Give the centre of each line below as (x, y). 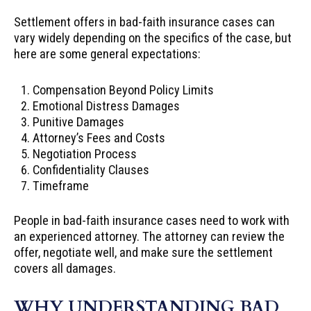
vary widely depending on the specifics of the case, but (153, 37)
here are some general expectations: (107, 53)
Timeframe (61, 185)
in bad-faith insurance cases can (190, 22)
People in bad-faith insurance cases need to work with (152, 221)
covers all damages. (65, 269)
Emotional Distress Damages (107, 106)
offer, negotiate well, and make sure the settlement (143, 253)
